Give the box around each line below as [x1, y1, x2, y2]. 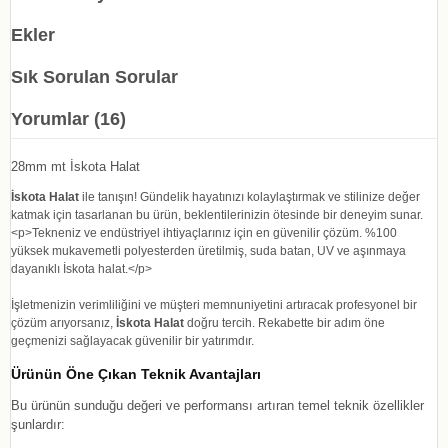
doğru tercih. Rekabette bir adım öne [184, 315, 385, 330]
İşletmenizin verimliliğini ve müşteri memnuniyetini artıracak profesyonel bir [11, 297, 417, 312]
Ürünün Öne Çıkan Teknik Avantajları [11, 366, 261, 382]
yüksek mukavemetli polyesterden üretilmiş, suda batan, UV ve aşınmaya [11, 243, 406, 258]
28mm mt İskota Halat [11, 158, 140, 174]
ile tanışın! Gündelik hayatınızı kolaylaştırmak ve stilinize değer [79, 189, 420, 204]
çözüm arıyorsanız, [11, 315, 116, 330]
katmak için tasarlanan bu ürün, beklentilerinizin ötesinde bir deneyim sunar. [11, 207, 423, 222]
